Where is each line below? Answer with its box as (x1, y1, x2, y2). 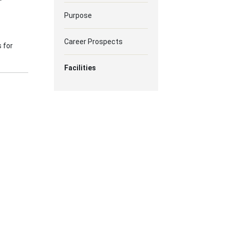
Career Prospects (64, 37, 123, 46)
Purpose (64, 11, 92, 20)
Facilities (64, 64, 96, 72)
